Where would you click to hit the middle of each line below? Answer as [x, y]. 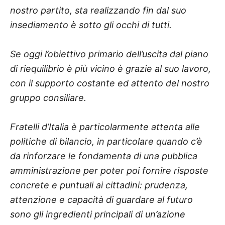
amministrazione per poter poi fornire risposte [109, 170]
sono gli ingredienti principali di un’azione [98, 214]
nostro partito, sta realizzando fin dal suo [98, 10]
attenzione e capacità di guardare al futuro [101, 199]
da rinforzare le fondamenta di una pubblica [104, 156]
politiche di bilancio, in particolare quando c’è [106, 141]
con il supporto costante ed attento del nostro [110, 83]
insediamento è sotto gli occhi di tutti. [91, 25]
